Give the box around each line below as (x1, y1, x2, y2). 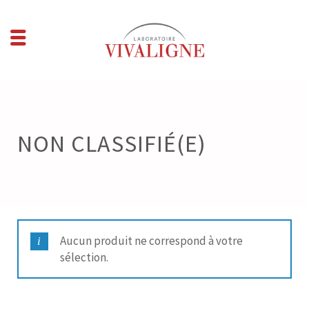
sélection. (59, 250, 108, 266)
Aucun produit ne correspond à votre (59, 233, 243, 249)
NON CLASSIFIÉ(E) (17, 129, 206, 159)
